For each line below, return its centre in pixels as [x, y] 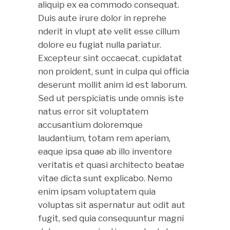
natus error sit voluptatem [93, 111]
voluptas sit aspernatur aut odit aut [112, 205]
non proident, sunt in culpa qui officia [113, 71]
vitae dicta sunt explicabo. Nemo [105, 178]
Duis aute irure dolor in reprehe [102, 18]
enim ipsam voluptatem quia [97, 191]
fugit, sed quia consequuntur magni [111, 218]
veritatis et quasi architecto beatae [111, 165]
